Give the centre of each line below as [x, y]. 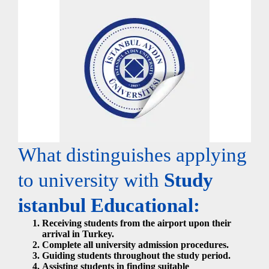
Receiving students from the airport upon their [137, 223]
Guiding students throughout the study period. [136, 256]
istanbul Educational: [109, 206]
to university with [91, 180]
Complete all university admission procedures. [135, 245]
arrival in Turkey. [78, 234]
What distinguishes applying [132, 155]
